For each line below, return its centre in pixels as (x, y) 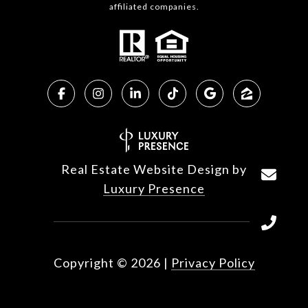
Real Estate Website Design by (154, 169)
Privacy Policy (213, 263)
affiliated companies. (154, 7)
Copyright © (90, 263)
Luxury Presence (154, 189)
